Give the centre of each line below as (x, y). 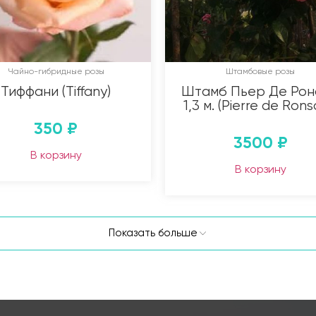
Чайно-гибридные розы (56, 71)
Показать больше (153, 232)
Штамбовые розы (260, 71)
